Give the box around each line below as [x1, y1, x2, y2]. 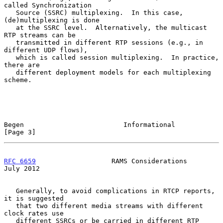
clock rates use [4, 209, 64, 217]
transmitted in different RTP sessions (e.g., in [4, 38, 16, 46]
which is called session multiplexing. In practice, [4, 53, 16, 61]
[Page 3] [4, 128, 36, 136]
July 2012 [4, 164, 40, 172]
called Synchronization [4, 1, 92, 9]
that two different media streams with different [4, 202, 16, 210]
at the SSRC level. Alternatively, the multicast [4, 23, 16, 31]
